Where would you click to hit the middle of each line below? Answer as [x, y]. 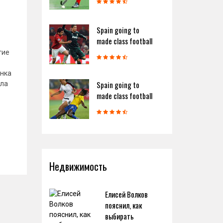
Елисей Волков [126, 194]
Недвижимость [78, 166]
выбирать [119, 216]
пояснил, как [123, 205]
